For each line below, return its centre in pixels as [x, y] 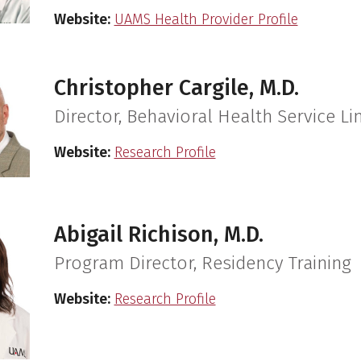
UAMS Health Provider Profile [206, 19]
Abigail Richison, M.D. [158, 235]
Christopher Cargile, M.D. [176, 87]
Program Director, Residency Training [202, 263]
